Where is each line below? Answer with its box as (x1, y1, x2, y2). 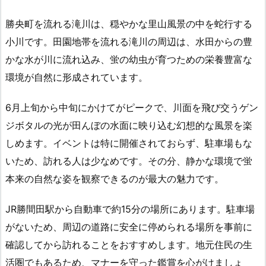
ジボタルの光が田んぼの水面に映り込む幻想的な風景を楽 (5, 119, 252, 131)
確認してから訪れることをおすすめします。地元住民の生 (5, 238, 252, 251)
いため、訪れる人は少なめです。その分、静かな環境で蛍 (5, 154, 252, 167)
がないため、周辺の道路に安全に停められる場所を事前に (5, 220, 252, 233)
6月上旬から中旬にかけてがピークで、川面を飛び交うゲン (5, 101, 258, 113)
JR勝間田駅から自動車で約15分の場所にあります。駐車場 (5, 202, 255, 215)
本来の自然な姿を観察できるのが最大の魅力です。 (5, 172, 224, 185)
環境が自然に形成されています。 (5, 71, 148, 84)
